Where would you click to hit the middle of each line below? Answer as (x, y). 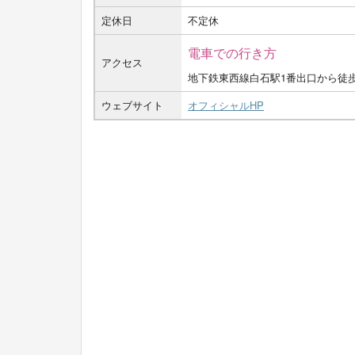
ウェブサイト (132, 105)
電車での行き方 (232, 52)
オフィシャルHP (226, 105)
